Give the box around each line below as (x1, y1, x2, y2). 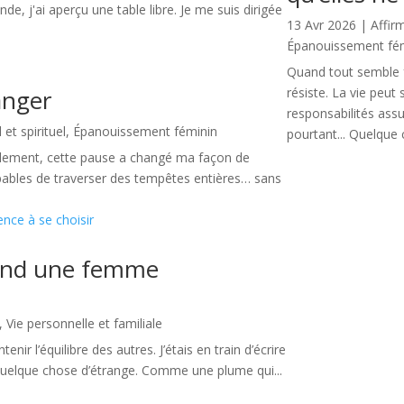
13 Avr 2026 (287, 16, 357, 34)
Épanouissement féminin (73, 123, 218, 141)
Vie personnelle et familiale (6, 315, 163, 333)
